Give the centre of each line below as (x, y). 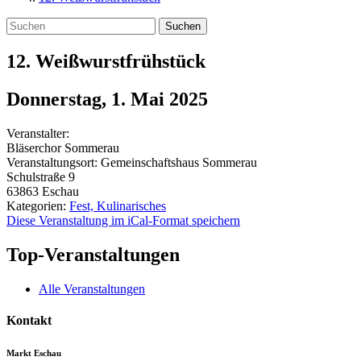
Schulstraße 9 (41, 176)
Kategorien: (38, 205)
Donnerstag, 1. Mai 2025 (107, 99)
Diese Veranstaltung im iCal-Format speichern (123, 220)
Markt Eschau (34, 353)
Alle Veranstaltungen (92, 288)
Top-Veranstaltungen (93, 254)
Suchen (183, 26)
